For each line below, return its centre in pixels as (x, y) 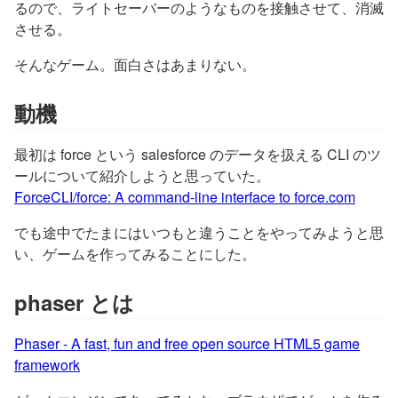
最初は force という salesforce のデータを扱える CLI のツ (198, 154)
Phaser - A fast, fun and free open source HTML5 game (187, 343)
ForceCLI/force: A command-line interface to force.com (185, 197)
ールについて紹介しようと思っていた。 (142, 175)
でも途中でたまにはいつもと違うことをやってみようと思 (199, 232)
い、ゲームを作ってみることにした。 (135, 254)
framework (47, 365)
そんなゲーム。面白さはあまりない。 (135, 64)
